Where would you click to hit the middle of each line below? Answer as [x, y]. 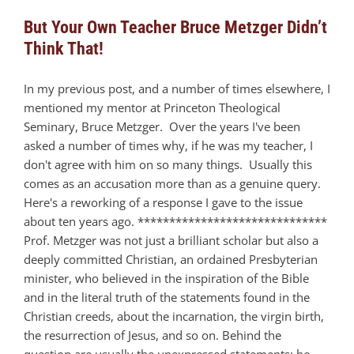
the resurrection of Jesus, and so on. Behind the [153, 335]
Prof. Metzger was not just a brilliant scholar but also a [171, 240]
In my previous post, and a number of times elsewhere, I [177, 88]
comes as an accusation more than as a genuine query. [174, 183]
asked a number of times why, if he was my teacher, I [168, 145]
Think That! [64, 48]
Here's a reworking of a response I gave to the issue [163, 202]
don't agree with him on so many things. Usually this [168, 164]
